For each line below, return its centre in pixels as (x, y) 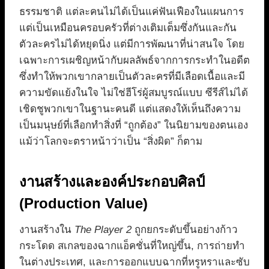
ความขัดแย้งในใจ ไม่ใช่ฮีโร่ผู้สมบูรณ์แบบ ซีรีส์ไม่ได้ (134, 93)
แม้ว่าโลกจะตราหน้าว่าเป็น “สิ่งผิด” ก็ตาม (111, 142)
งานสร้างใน (47, 230)
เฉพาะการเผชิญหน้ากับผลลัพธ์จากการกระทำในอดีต (134, 61)
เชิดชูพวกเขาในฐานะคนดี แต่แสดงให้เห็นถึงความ (130, 109)
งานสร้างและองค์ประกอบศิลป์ (112, 182)
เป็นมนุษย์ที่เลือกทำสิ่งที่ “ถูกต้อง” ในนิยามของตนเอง (134, 125)
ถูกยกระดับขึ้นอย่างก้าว (185, 230)
